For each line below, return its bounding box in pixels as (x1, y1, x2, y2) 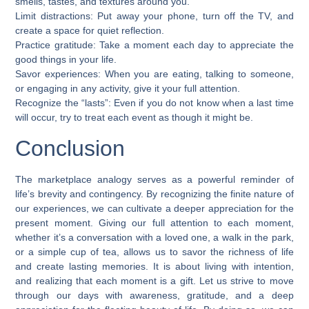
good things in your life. (15, 54, 117, 66)
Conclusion (15, 135, 126, 161)
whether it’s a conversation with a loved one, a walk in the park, (15, 231, 294, 243)
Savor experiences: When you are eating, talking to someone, (15, 68, 294, 80)
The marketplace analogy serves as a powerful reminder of (15, 173, 294, 185)
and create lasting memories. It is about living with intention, (15, 260, 294, 272)
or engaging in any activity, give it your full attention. (15, 83, 241, 94)
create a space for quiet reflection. (15, 25, 165, 37)
